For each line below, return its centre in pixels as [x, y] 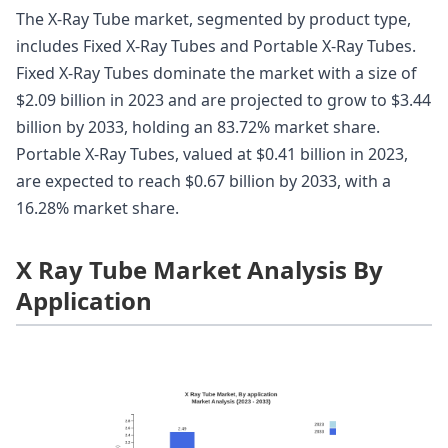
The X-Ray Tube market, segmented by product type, [213, 19]
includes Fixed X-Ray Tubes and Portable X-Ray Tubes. [216, 46]
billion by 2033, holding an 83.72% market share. [198, 127]
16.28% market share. [97, 208]
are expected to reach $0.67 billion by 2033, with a [203, 181]
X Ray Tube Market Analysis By [199, 270]
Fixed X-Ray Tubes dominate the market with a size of [216, 73]
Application [84, 301]
